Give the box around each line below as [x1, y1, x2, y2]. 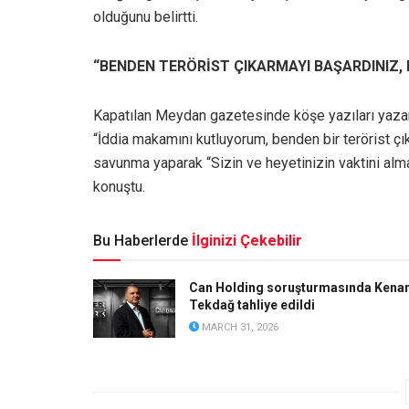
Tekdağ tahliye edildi [189, 297, 315, 312]
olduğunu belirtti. [93, 7, 198, 26]
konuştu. [93, 177, 145, 195]
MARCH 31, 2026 [199, 320, 278, 333]
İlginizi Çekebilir [192, 231, 302, 249]
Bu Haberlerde [93, 231, 188, 249]
